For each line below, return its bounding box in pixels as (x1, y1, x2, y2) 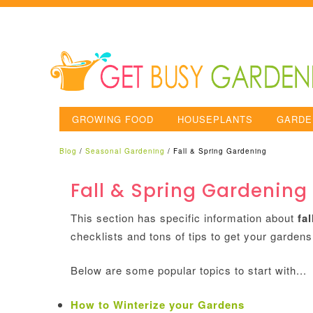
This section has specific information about (70, 210, 298, 226)
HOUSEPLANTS (177, 112, 253, 126)
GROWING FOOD (71, 112, 154, 126)
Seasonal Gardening (85, 146, 166, 156)
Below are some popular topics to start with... (70, 263, 307, 278)
